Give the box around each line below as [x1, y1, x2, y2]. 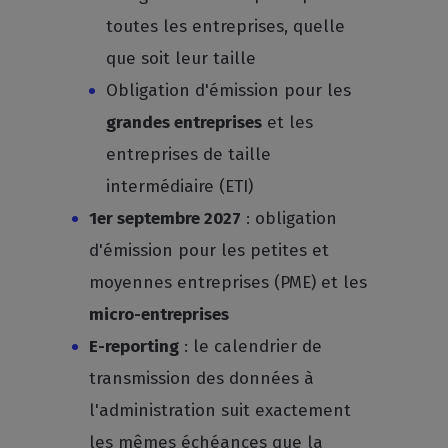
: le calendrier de [179, 336, 323, 357]
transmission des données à [89, 368, 315, 389]
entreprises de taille [106, 144, 272, 165]
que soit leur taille [106, 48, 262, 69]
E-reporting [89, 336, 180, 357]
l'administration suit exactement [89, 400, 352, 421]
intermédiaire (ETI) [106, 176, 259, 197]
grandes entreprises [106, 112, 263, 133]
